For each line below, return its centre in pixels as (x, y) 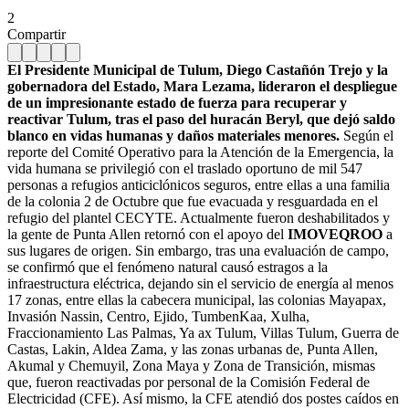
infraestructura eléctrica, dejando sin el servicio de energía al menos (200, 283)
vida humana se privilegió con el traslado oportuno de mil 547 (185, 168)
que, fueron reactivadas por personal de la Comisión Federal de (189, 382)
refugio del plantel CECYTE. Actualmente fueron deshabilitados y (199, 217)
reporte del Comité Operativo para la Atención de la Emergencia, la (200, 152)
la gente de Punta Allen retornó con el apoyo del (147, 234)
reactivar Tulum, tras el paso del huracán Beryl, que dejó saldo (201, 119)
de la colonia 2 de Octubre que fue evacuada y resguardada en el (193, 201)
